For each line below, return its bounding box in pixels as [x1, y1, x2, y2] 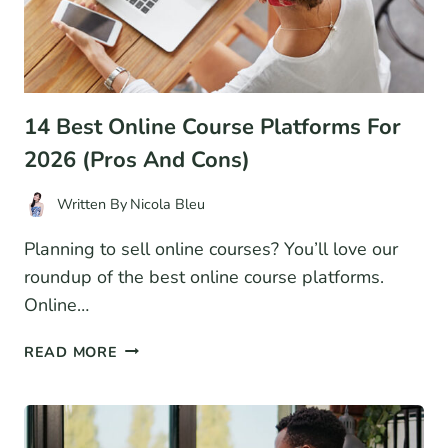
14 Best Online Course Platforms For [24, 112, 401, 143]
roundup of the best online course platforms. [24, 264, 384, 289]
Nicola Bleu [130, 193, 206, 214]
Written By [57, 193, 127, 214]
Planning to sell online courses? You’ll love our [24, 236, 398, 261]
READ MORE [24, 341, 118, 362]
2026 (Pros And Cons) [24, 145, 250, 176]
